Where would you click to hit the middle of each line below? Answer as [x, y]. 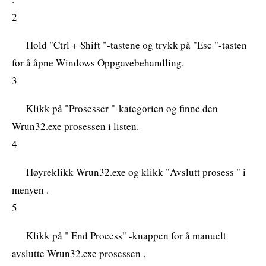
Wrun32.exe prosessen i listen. [75, 126]
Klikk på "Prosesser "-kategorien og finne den [122, 108]
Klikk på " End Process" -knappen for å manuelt [126, 235]
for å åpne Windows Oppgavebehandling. [98, 62]
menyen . [30, 189]
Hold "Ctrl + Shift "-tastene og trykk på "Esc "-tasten [137, 45]
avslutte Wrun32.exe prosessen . [79, 253]
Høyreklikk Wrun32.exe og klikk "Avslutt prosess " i [136, 172]
